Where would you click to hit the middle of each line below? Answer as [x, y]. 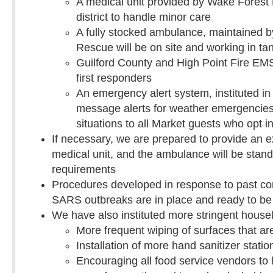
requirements [84, 169]
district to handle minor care [144, 17]
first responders [114, 78]
